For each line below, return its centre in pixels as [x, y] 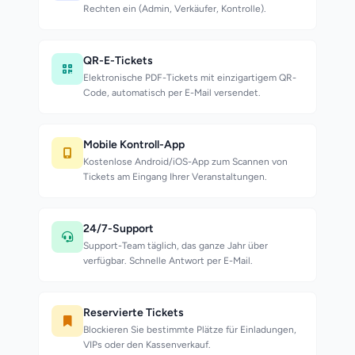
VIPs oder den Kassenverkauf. [147, 345]
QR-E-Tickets [118, 61]
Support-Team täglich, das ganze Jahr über [176, 246]
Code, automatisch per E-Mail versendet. [172, 93]
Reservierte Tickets [134, 313]
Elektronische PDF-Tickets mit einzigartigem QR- [190, 78]
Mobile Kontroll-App [134, 145]
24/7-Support [118, 229]
